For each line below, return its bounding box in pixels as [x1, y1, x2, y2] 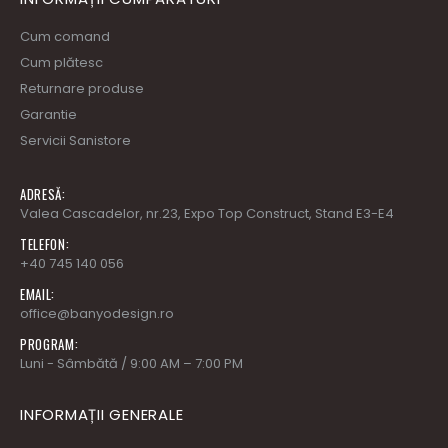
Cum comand [20, 27, 110, 47]
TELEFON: [20, 234, 70, 255]
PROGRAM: [20, 334, 79, 355]
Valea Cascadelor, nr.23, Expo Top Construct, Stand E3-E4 [20, 204, 394, 224]
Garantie [20, 105, 77, 125]
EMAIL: [20, 284, 55, 305]
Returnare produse [20, 79, 144, 99]
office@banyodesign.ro [20, 304, 174, 324]
